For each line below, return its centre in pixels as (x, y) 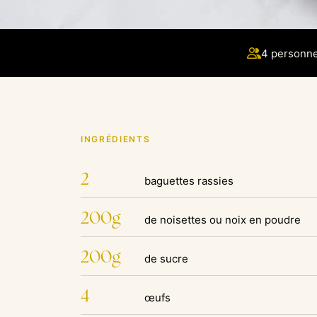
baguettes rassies (189, 181)
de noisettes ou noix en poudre (223, 220)
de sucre (166, 259)
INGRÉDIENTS (116, 139)
